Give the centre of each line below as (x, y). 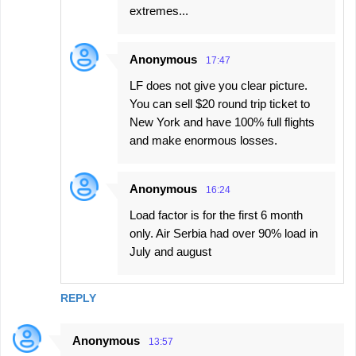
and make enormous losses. (203, 140)
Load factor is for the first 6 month (216, 215)
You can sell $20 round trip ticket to (220, 103)
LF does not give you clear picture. (219, 85)
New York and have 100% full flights (222, 122)
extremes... (159, 10)
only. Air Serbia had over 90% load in (224, 233)
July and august (170, 251)
